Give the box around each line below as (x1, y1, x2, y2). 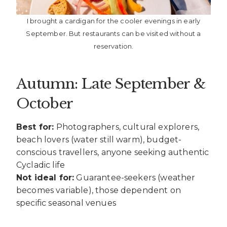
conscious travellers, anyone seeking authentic (16, 147, 209, 157)
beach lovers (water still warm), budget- (16, 134, 182, 144)
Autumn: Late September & (16, 74, 206, 93)
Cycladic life (16, 160, 65, 170)
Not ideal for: (16, 172, 74, 182)
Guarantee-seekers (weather (74, 172, 196, 182)
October (16, 94, 73, 112)
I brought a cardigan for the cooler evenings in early (26, 17, 201, 25)
